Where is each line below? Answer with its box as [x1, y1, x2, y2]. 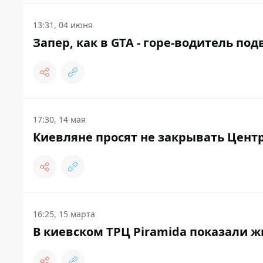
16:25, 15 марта [33, 208, 95, 220]
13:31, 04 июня [33, 19, 93, 31]
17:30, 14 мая [33, 114, 86, 126]
